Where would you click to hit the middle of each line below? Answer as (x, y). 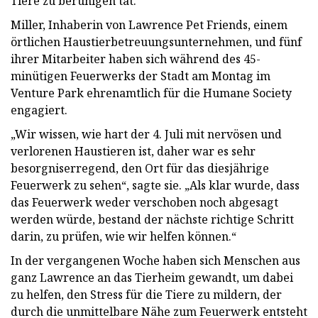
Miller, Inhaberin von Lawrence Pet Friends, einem (149, 24)
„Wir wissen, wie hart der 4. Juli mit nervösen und (146, 134)
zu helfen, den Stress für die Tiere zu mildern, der (146, 294)
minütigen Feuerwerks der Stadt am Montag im (141, 76)
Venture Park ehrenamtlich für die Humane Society (151, 93)
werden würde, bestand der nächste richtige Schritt (152, 219)
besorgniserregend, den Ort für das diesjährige (140, 168)
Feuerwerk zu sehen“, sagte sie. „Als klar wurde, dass (155, 185)
